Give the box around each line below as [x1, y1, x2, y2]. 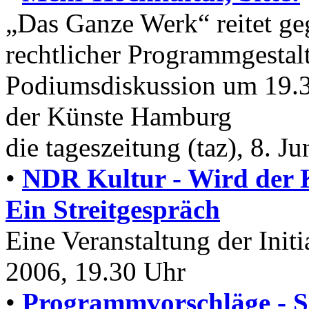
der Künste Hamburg [6, 101, 232, 132]
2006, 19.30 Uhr [6, 257, 186, 287]
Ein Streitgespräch [6, 195, 220, 225]
